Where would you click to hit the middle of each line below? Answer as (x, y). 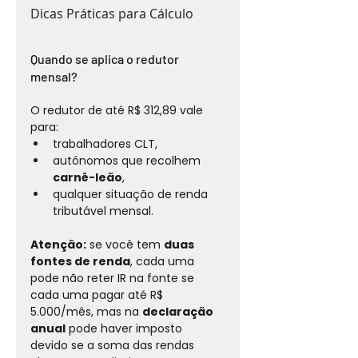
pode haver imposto (125, 328)
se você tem (125, 244)
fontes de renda (80, 261)
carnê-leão (88, 177)
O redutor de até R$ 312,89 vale (118, 110)
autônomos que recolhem (128, 160)
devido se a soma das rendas (114, 345)
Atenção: (58, 244)
